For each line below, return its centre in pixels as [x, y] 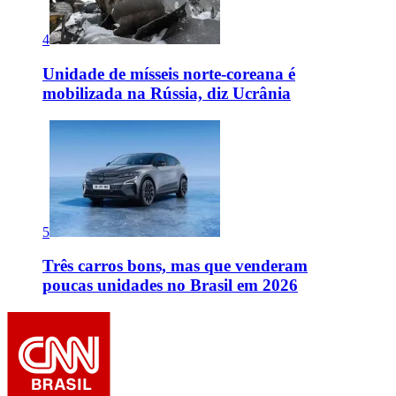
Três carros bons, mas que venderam [175, 266]
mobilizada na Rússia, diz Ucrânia [167, 93]
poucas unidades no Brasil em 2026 [170, 286]
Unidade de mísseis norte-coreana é [169, 73]
